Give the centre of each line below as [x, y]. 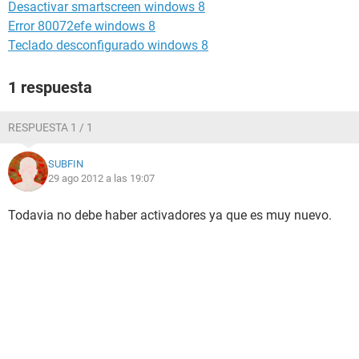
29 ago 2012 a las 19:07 [101, 178]
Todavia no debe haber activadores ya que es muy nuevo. [170, 215]
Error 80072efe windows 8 [82, 26]
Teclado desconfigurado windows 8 [108, 45]
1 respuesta [50, 87]
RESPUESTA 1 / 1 [50, 127]
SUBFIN [66, 164]
